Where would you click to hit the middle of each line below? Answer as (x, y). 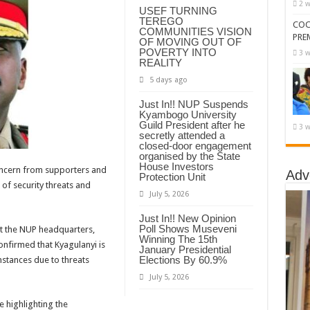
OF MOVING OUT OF (190, 42)
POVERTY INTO (177, 52)
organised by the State (189, 156)
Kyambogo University (188, 114)
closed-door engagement (195, 145)
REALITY (160, 62)
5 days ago (168, 80)
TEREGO (161, 21)
